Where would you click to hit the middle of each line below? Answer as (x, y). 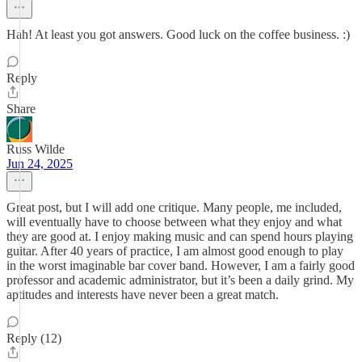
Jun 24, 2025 (40, 164)
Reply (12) (34, 338)
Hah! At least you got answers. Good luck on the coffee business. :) (178, 34)
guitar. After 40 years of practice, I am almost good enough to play (175, 251)
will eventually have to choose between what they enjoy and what (174, 222)
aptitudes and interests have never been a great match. (143, 295)
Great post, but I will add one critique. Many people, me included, (174, 207)
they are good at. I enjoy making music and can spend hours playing (180, 236)
